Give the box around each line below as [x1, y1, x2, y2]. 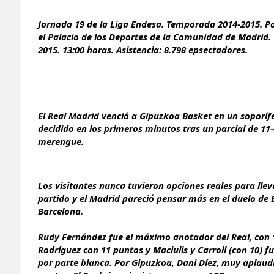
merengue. [38, 135, 86, 147]
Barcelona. [38, 204, 83, 217]
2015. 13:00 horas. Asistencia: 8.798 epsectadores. [38, 43, 248, 56]
